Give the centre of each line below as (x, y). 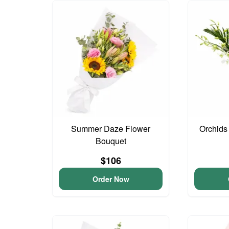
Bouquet (111, 141)
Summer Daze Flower (111, 128)
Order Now (111, 179)
